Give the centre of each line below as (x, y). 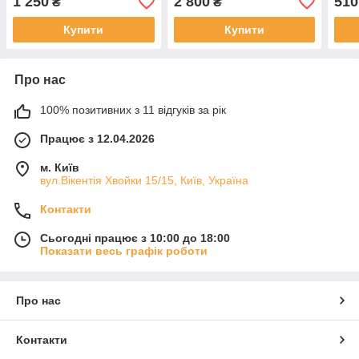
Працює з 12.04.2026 (97, 139)
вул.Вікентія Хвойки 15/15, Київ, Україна (144, 181)
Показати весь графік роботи (124, 251)
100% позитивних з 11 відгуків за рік (133, 110)
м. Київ (60, 168)
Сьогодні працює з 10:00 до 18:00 (135, 238)
